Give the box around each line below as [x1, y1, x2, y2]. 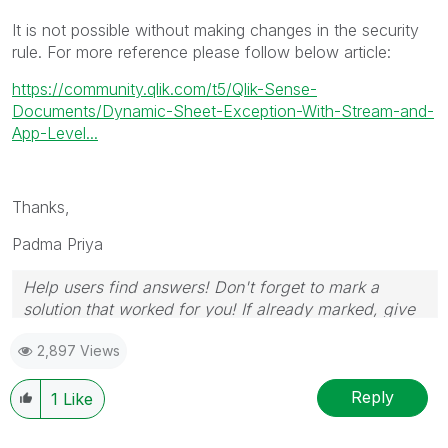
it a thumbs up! [23, 320, 135, 341]
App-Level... [12, 122, 98, 143]
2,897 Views [37, 341, 120, 359]
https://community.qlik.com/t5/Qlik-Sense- [12, 78, 317, 99]
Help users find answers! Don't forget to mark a [23, 276, 379, 297]
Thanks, [12, 196, 70, 217]
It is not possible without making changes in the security [12, 19, 419, 40]
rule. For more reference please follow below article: [12, 41, 391, 62]
